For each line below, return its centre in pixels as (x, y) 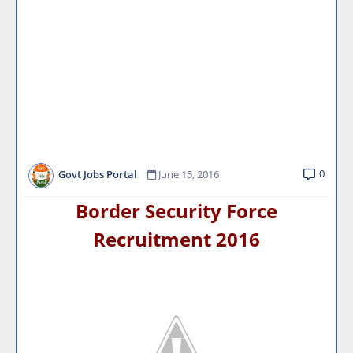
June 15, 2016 (189, 175)
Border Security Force (176, 211)
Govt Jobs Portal (98, 175)
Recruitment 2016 (176, 239)
